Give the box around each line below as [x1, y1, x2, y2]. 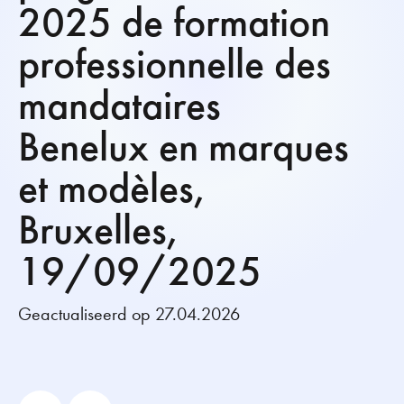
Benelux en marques [18, 120, 349, 173]
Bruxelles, [18, 203, 180, 256]
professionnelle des [18, 37, 331, 90]
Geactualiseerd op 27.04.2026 [18, 302, 240, 326]
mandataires [18, 78, 221, 132]
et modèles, [18, 161, 207, 215]
